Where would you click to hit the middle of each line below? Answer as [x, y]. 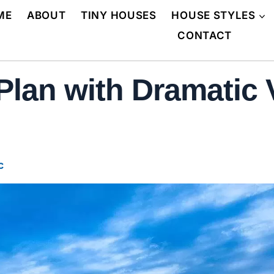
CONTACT [205, 36]
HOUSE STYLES [213, 15]
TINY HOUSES [119, 15]
